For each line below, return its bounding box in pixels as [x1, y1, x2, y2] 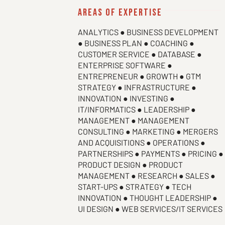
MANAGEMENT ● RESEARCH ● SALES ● [78, 171, 215, 180]
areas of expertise [78, 7, 162, 19]
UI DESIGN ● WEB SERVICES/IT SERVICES [78, 204, 222, 213]
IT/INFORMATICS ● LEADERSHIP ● [78, 104, 196, 114]
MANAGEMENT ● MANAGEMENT [78, 116, 189, 125]
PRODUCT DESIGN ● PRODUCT [78, 160, 183, 169]
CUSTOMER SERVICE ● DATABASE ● [78, 49, 202, 59]
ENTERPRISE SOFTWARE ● [78, 60, 172, 70]
